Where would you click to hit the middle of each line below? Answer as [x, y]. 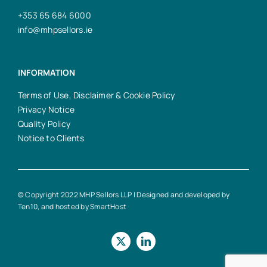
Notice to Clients [51, 138]
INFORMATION [46, 72]
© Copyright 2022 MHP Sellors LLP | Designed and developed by [124, 194]
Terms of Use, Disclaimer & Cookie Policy [96, 95]
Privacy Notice [46, 109]
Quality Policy [44, 123]
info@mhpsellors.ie [55, 29]
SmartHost [108, 206]
